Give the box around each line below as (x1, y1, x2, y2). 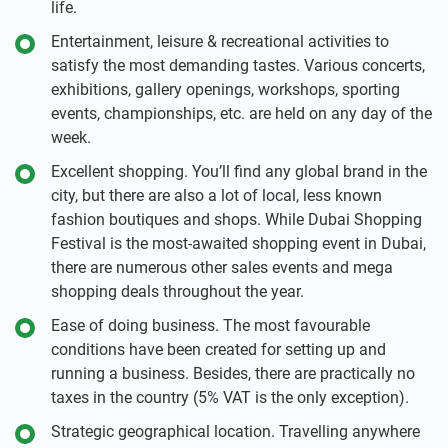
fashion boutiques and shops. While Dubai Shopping (51, 210, 422, 229)
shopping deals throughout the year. (51, 282, 304, 301)
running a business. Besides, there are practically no (51, 364, 415, 383)
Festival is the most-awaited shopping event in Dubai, (51, 234, 426, 253)
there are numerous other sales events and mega (51, 258, 393, 277)
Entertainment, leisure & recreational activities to (51, 32, 389, 51)
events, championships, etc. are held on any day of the (51, 104, 432, 123)
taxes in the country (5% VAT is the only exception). (51, 388, 409, 407)
